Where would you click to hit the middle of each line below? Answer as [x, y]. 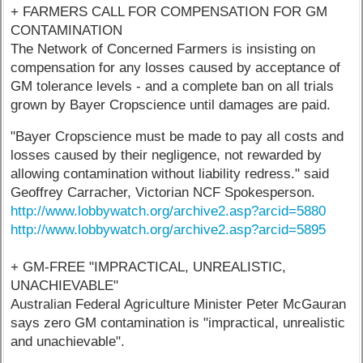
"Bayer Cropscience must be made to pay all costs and [177, 137]
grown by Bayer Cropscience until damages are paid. [171, 105]
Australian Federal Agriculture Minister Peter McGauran [179, 305]
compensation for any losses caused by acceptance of [176, 67]
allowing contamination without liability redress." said [170, 174]
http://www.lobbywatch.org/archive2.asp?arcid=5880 [169, 211]
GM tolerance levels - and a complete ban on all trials [173, 86]
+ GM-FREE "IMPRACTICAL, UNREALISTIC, [149, 267]
